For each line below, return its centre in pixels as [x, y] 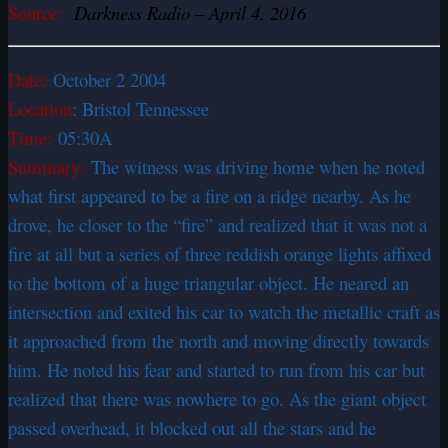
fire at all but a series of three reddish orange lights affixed [219, 254]
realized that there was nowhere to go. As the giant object [217, 399]
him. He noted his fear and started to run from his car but [216, 370]
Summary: [49, 167]
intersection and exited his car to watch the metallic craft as [224, 312]
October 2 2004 [109, 80]
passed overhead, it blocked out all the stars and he [192, 428]
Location [40, 109]
